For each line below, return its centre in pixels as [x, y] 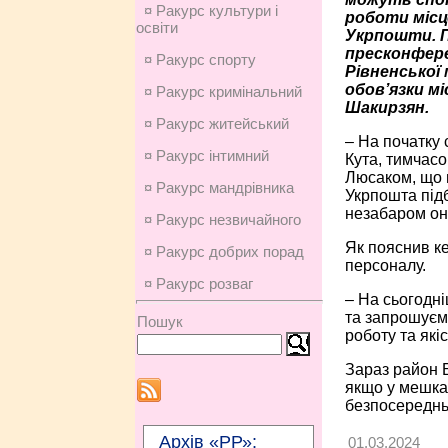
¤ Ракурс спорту [199, 59]
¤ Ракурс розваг [198, 283]
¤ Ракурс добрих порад [223, 251]
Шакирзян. [386, 107]
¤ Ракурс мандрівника [218, 187]
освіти [156, 27]
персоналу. [385, 265]
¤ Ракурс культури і [210, 10]
